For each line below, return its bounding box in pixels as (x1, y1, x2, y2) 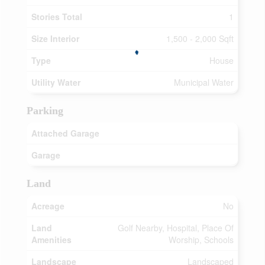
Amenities (31, 234, 72, 245)
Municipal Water (174, 76, 234, 88)
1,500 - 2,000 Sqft (166, 33, 234, 44)
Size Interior (31, 33, 79, 44)
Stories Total (31, 11, 82, 22)
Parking (27, 105, 63, 117)
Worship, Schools (169, 234, 234, 245)
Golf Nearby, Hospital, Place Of (118, 222, 234, 234)
